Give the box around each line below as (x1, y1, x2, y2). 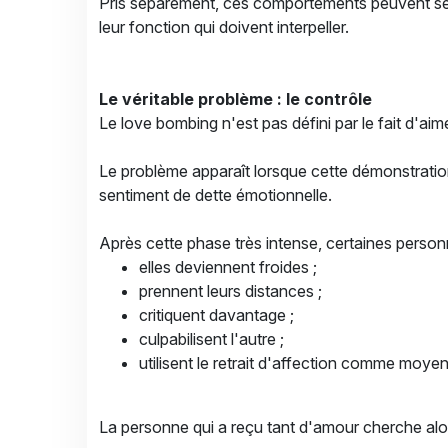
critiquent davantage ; (139, 305, 294, 325)
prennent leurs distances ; (139, 281, 322, 301)
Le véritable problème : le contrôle (99, 89, 372, 109)
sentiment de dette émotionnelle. (99, 185, 332, 205)
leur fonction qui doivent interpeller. (99, 17, 349, 37)
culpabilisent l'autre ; (139, 329, 284, 349)
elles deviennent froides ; (139, 257, 317, 277)
